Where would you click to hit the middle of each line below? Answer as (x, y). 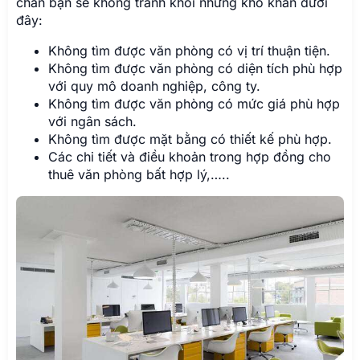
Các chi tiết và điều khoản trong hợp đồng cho (190, 157)
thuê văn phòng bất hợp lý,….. (139, 174)
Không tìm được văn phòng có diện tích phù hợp (195, 68)
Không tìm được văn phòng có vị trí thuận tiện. (189, 51)
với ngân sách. (92, 121)
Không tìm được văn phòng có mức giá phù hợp (194, 104)
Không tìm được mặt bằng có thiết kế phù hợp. (190, 139)
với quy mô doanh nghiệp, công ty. (154, 86)
